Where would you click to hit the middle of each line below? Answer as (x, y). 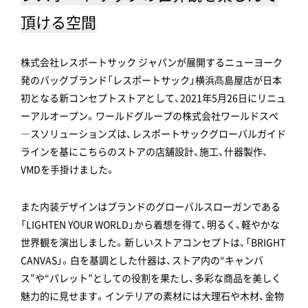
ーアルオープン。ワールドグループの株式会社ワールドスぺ (150, 115)
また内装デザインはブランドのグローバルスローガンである (151, 206)
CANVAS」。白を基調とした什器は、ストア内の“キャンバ (142, 260)
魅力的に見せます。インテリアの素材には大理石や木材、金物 (152, 295)
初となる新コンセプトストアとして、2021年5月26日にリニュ (153, 97)
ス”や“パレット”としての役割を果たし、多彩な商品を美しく (151, 277)
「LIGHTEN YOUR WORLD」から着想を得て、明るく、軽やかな (150, 224)
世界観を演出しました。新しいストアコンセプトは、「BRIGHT (153, 242)
